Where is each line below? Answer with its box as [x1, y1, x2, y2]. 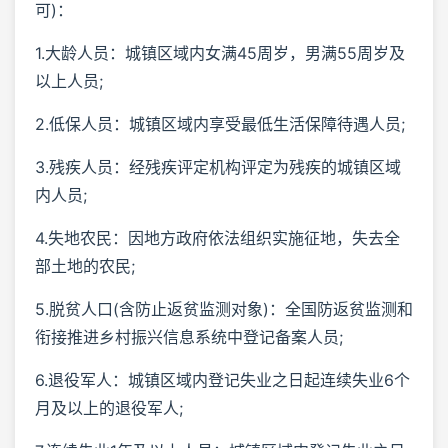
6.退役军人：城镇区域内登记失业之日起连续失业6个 [35, 369, 410, 390]
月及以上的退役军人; [35, 397, 183, 418]
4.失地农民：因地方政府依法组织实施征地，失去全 [35, 227, 400, 248]
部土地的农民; [35, 255, 135, 276]
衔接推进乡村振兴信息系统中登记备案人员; [35, 326, 343, 347]
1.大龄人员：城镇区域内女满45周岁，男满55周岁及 [35, 42, 405, 63]
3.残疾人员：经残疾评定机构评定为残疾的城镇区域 [35, 156, 401, 177]
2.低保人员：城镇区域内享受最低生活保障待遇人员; [35, 113, 405, 134]
